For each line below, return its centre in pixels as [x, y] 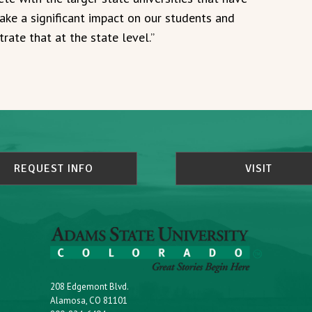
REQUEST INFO [53, 168]
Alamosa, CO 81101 [89, 301]
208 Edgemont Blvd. [90, 287]
